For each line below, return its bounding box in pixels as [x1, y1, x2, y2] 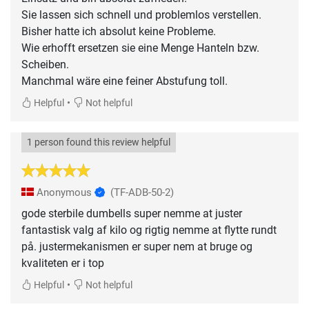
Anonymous [34, 186, 94, 199]
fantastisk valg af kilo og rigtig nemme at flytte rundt [21, 223, 277, 237]
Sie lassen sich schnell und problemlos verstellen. [21, 8, 261, 21]
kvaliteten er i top [21, 256, 104, 270]
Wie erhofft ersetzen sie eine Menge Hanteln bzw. [21, 41, 259, 54]
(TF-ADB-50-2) [110, 186, 174, 199]
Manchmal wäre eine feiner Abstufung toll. [21, 74, 228, 88]
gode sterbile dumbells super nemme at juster [21, 206, 242, 220]
